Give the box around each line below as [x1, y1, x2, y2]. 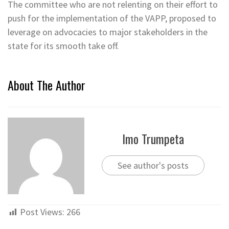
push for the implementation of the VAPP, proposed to [8, 12, 216, 25]
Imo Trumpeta [122, 129, 184, 148]
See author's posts [117, 159, 189, 171]
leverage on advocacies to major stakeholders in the [8, 26, 208, 38]
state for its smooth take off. [8, 40, 119, 52]
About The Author [8, 76, 85, 95]
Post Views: [20, 206, 64, 218]
